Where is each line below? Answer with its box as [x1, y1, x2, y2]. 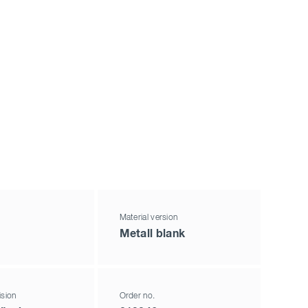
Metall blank [119, 228, 186, 240]
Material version [119, 214, 178, 223]
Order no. [119, 292, 155, 301]
